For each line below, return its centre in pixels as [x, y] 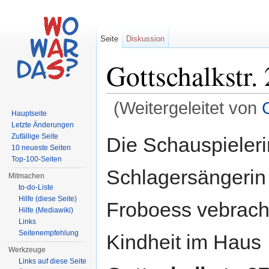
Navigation [180, 123]
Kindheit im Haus [184, 242]
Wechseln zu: [133, 123]
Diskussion [146, 39]
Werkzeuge [27, 250]
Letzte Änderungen [43, 125]
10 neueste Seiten [41, 148]
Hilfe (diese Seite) [48, 199]
